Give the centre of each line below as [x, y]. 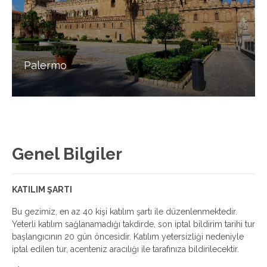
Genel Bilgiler [67, 154]
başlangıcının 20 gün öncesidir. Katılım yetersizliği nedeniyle [128, 237]
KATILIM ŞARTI [42, 190]
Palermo [46, 66]
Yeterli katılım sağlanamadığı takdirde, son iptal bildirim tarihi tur [133, 224]
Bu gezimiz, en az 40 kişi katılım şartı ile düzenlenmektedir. [126, 212]
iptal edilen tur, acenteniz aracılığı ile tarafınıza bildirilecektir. [125, 249]
